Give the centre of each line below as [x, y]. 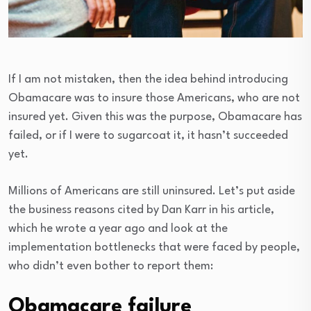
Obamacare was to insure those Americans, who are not [154, 98]
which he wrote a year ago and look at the [118, 229]
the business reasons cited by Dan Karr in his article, [141, 210]
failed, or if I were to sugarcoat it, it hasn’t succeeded [148, 136]
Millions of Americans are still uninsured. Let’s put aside [152, 191]
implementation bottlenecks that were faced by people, [154, 247]
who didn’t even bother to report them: [111, 266]
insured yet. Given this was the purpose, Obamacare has [155, 117]
